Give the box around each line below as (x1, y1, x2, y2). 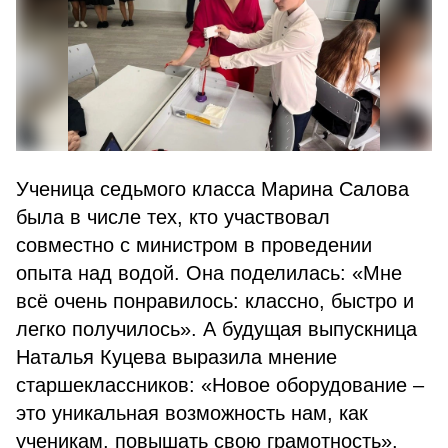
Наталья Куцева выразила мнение (16, 346, 337, 368)
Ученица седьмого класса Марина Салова (16, 178, 409, 200)
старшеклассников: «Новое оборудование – (16, 374, 424, 396)
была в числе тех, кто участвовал (16, 206, 330, 228)
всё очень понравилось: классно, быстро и (16, 290, 414, 312)
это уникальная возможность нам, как (16, 402, 368, 424)
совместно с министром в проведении (16, 234, 372, 256)
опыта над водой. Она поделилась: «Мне (16, 262, 402, 284)
